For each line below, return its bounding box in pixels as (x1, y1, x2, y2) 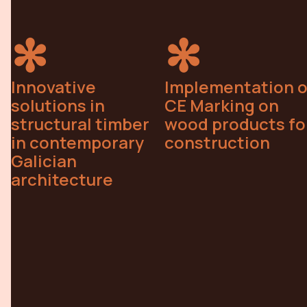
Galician (11, 149, 77, 172)
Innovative (11, 75, 97, 98)
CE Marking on (164, 93, 279, 116)
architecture (11, 167, 114, 191)
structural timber (11, 112, 150, 135)
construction (164, 130, 270, 153)
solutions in (11, 93, 106, 116)
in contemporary (11, 130, 145, 153)
